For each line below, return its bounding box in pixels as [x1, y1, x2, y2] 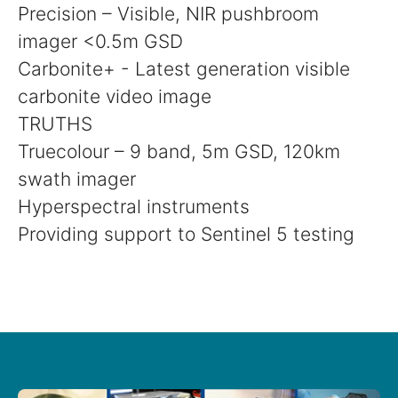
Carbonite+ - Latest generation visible [18, 58, 350, 80]
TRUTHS [18, 113, 92, 135]
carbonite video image [18, 85, 211, 107]
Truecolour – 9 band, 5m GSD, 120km [18, 140, 340, 163]
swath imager [18, 168, 136, 190]
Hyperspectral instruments [18, 195, 250, 218]
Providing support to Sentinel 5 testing [18, 223, 354, 245]
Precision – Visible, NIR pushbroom [18, 3, 319, 25]
